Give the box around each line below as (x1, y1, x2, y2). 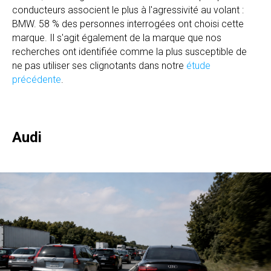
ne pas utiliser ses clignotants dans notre (12, 59, 186, 71)
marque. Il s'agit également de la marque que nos (12, 31, 221, 44)
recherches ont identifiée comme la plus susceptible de (12, 45, 247, 57)
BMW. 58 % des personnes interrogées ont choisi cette (12, 18, 244, 30)
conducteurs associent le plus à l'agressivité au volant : (12, 4, 244, 16)
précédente (12, 73, 61, 85)
